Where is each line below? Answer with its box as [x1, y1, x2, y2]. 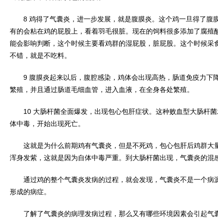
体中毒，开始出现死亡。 [10, 120, 85, 127]
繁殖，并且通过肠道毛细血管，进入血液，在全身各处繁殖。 [10, 86, 194, 93]
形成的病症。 [10, 188, 51, 196]
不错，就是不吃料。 [10, 52, 71, 59]
